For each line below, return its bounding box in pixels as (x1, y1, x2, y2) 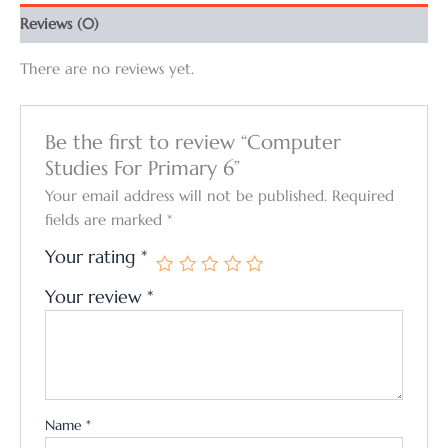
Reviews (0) (20, 14, 99, 33)
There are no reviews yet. (20, 60, 194, 79)
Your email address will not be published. (45, 187, 328, 206)
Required (332, 187, 395, 206)
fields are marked (45, 211, 168, 230)
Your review (45, 286, 148, 309)
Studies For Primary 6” (45, 156, 241, 181)
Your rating (45, 246, 142, 269)
